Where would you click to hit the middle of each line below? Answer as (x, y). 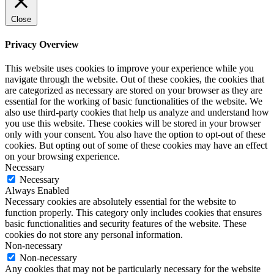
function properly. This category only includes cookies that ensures (133, 212)
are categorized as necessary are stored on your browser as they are (134, 90)
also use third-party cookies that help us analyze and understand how (137, 112)
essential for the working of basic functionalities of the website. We (134, 101)
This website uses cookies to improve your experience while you (129, 68)
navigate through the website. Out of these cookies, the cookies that (135, 79)
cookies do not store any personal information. (94, 234)
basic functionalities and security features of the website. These (126, 223)
